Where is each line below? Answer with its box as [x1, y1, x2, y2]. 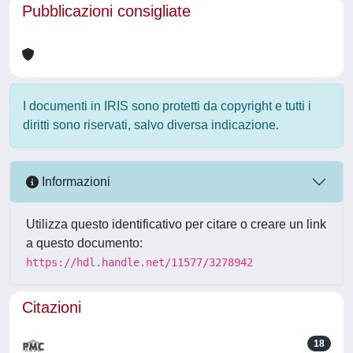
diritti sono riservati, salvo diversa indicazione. [23, 117, 279, 132]
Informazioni [39, 175, 110, 189]
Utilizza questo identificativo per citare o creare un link [26, 217, 326, 231]
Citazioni [22, 298, 81, 316]
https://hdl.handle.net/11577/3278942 [26, 255, 253, 269]
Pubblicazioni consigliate [22, 2, 191, 20]
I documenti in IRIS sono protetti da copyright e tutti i [23, 98, 311, 113]
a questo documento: [26, 236, 143, 250]
